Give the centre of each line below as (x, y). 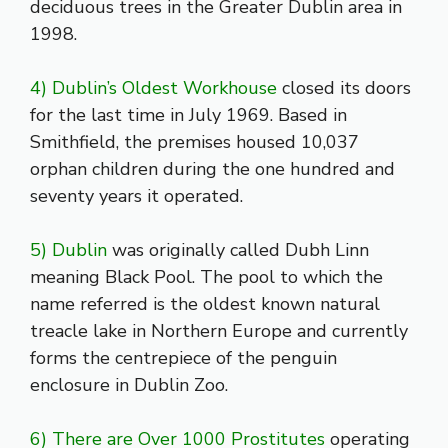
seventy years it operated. (136, 196)
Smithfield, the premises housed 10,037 (194, 142)
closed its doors (344, 88)
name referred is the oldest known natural (205, 304)
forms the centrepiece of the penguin (183, 358)
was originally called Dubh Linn (238, 250)
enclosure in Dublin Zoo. (129, 385)
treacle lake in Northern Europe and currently (219, 331)
